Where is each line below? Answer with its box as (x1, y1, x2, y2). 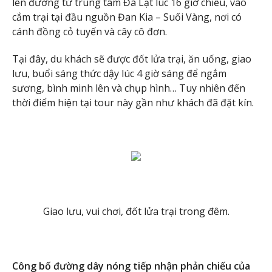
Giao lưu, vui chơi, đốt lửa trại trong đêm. (42, 205, 229, 219)
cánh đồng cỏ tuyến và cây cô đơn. (12, 25, 167, 39)
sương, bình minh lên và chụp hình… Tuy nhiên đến (12, 81, 245, 95)
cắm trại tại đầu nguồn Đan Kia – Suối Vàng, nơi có (12, 10, 242, 24)
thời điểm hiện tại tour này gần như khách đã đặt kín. (12, 95, 254, 109)
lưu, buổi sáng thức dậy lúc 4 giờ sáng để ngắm (12, 66, 226, 80)
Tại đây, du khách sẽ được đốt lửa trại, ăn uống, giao (12, 52, 251, 66)
